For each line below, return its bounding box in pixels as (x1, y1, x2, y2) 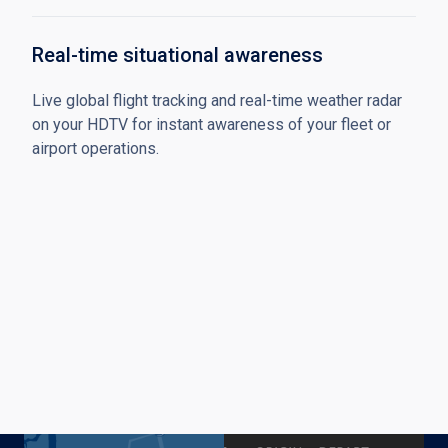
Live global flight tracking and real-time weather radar (32, 91, 402, 110)
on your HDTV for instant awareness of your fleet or (32, 115, 391, 134)
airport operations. (32, 139, 159, 158)
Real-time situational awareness (32, 43, 323, 67)
